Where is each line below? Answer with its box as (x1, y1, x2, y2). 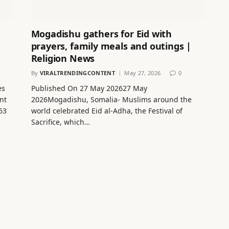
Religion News (31, 52, 95, 65)
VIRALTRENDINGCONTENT (39, 69, 116, 77)
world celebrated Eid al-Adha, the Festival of (31, 106, 182, 116)
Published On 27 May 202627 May (31, 83, 147, 94)
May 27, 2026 (124, 69, 161, 77)
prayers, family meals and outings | (31, 40, 192, 53)
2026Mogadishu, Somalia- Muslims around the (31, 95, 192, 105)
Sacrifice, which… (31, 117, 90, 127)
